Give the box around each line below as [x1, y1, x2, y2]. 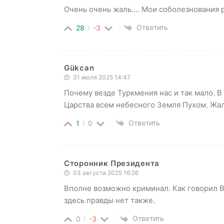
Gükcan [64, 63, 94, 73]
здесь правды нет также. [64, 195, 155, 205]
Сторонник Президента [64, 158, 159, 168]
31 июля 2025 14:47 [71, 73, 130, 81]
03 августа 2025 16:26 [71, 169, 138, 177]
